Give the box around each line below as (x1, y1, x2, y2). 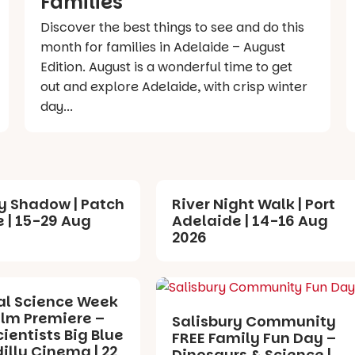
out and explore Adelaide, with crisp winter (40, 77, 307, 96)
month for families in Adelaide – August (40, 37, 285, 56)
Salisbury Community (172, 311, 337, 331)
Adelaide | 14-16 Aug (172, 210, 329, 231)
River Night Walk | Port (172, 193, 336, 214)
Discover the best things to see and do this (40, 17, 304, 36)
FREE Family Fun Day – (172, 327, 337, 348)
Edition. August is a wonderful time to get (40, 57, 292, 76)
